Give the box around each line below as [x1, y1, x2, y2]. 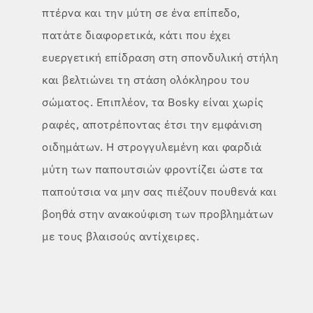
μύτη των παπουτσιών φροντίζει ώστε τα [42, 162, 263, 176]
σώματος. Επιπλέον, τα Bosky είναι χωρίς [42, 95, 264, 109]
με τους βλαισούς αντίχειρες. [42, 229, 199, 243]
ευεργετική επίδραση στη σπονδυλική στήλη [42, 50, 278, 64]
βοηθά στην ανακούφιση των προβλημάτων [42, 207, 274, 221]
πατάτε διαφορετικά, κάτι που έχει [42, 28, 231, 42]
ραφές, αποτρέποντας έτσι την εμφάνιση [42, 117, 263, 131]
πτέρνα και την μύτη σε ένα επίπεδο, [42, 6, 240, 20]
